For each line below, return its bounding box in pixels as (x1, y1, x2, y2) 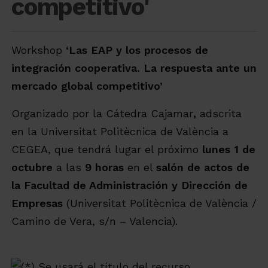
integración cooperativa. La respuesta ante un (11, 62, 257, 74)
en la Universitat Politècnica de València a (11, 125, 229, 138)
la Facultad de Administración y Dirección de (11, 179, 248, 191)
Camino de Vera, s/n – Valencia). (11, 215, 178, 227)
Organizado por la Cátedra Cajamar (11, 107, 193, 120)
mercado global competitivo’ (11, 80, 163, 92)
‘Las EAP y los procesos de (62, 44, 208, 56)
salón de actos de (156, 161, 249, 173)
